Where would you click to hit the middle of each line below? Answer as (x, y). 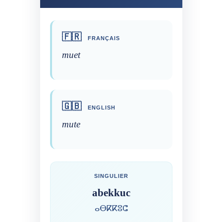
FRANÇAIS (103, 38)
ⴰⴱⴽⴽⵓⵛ (111, 208)
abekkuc (111, 192)
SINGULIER (111, 176)
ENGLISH (100, 107)
